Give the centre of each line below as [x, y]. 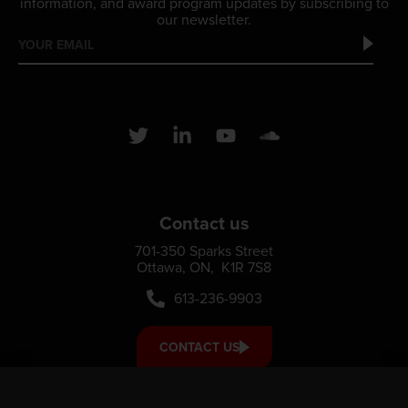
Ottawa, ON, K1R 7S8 [204, 268]
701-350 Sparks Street [204, 251]
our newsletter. [204, 20]
